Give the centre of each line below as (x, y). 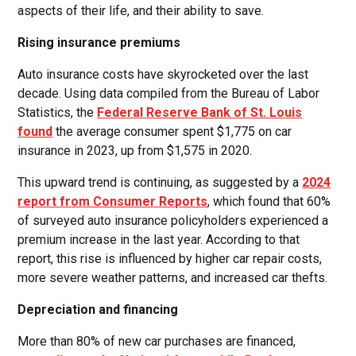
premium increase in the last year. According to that (159, 239)
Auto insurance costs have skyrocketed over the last (163, 74)
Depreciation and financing (98, 309)
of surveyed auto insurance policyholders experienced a (173, 220)
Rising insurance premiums (99, 42)
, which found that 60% (269, 201)
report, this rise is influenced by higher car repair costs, (170, 258)
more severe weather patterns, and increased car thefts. (173, 277)
